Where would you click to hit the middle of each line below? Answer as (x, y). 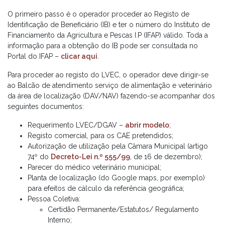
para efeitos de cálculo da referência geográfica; (106, 188)
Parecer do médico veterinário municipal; (94, 167)
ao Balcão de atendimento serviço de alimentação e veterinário (110, 85)
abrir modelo (147, 125)
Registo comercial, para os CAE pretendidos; (100, 136)
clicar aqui (79, 56)
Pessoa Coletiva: (54, 199)
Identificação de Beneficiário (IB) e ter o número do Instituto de (109, 25)
